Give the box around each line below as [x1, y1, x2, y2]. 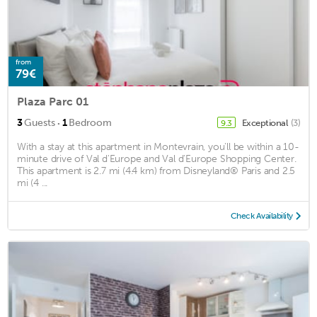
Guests [24, 116, 55, 129]
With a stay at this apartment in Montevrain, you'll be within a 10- [17, 140, 299, 153]
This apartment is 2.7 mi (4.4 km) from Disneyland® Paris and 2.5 [17, 164, 296, 177]
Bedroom [69, 116, 112, 129]
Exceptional [241, 117, 289, 128]
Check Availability [230, 210, 293, 221]
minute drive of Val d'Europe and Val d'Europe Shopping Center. [17, 152, 296, 165]
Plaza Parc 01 [17, 94, 88, 108]
